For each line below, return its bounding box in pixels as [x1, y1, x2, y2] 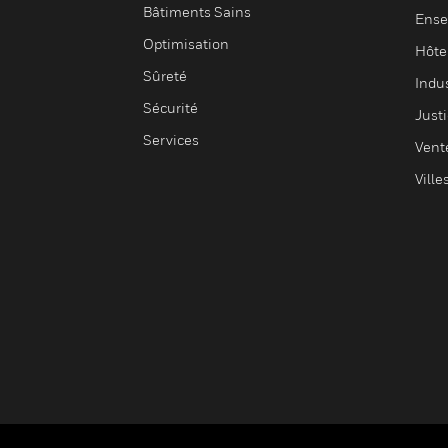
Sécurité [143, 99, 198, 116]
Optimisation [143, 35, 229, 52]
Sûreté [143, 67, 187, 84]
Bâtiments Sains [143, 3, 251, 20]
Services [143, 131, 199, 148]
